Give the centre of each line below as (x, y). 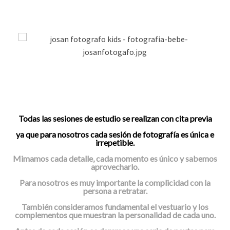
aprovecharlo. (115, 167)
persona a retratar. (115, 191)
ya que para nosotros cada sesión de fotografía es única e (115, 134)
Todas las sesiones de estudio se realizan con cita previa (115, 118)
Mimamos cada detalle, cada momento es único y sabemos (115, 158)
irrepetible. (115, 142)
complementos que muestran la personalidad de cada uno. (115, 215)
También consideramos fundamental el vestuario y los (115, 207)
